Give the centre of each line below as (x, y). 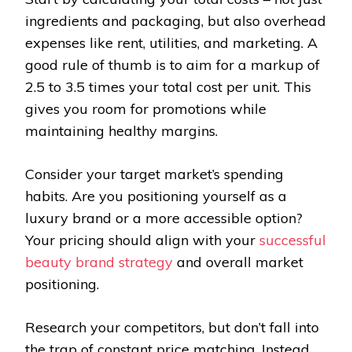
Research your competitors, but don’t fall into (172, 328)
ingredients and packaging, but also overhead (176, 21)
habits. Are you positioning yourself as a (156, 196)
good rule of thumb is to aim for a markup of (172, 65)
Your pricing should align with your (142, 240)
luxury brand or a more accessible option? (164, 218)
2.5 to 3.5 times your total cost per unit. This (168, 87)
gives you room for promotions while (146, 109)
